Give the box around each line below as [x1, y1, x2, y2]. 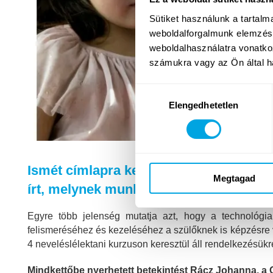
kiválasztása [135, 100, 186, 111]
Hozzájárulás [135, 85, 188, 96]
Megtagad [213, 172, 255, 183]
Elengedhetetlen [168, 99, 239, 110]
